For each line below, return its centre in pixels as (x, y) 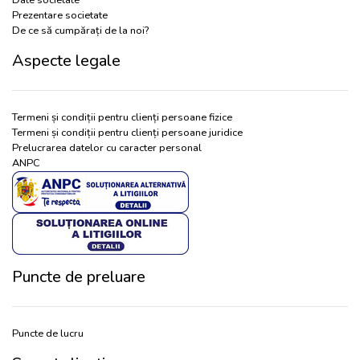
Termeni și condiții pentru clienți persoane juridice (127, 133)
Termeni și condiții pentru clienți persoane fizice (122, 117)
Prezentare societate (60, 15)
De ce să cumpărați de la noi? (80, 31)
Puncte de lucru (48, 333)
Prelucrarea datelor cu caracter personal (107, 148)
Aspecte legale (66, 61)
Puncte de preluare (79, 277)
